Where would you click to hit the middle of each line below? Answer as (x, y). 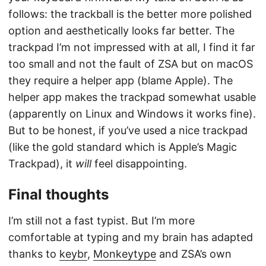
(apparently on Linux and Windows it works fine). (132, 114)
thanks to (34, 254)
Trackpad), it (42, 164)
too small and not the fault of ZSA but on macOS (131, 64)
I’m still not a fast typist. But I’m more (102, 221)
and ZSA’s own (194, 254)
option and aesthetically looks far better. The (121, 31)
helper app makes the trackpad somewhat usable (132, 97)
